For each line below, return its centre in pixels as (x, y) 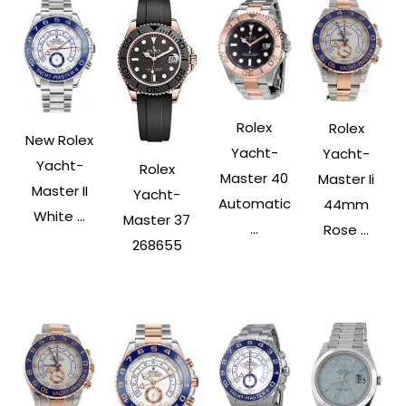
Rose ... (347, 229)
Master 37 (157, 220)
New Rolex (60, 140)
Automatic (254, 203)
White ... (60, 216)
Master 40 (255, 178)
